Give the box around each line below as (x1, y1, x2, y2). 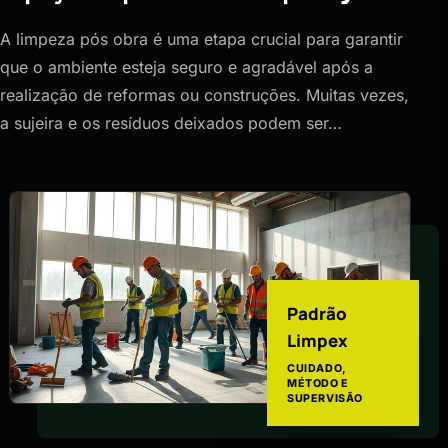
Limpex (287, 328, 348, 352)
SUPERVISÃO (287, 391, 363, 405)
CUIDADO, (287, 361, 347, 375)
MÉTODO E (287, 376, 349, 390)
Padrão (287, 301, 347, 325)
